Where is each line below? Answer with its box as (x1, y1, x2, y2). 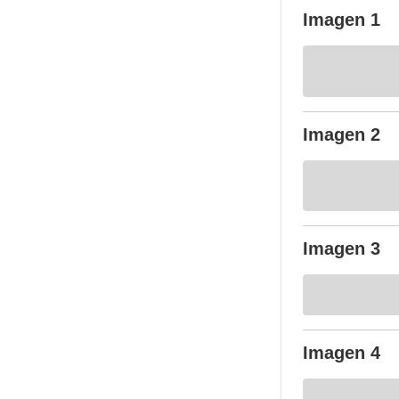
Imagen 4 (303, 343, 380, 362)
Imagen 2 (303, 125, 380, 144)
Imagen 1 (303, 10, 380, 29)
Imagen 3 (303, 239, 380, 258)
